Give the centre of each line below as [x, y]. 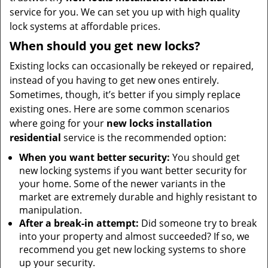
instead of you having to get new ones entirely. [114, 80]
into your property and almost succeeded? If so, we [134, 236]
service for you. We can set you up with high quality [125, 12]
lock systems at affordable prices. [85, 26]
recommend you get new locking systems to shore [133, 249]
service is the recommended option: [144, 138]
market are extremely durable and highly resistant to [138, 197]
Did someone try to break [198, 223]
